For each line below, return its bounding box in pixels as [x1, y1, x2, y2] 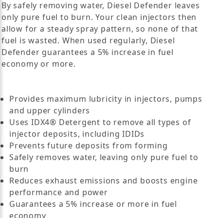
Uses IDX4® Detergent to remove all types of [9, 116, 191, 127]
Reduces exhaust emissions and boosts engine [9, 175, 198, 186]
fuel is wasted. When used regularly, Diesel [1, 35, 175, 46]
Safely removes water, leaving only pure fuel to [9, 151, 199, 163]
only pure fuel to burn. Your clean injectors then [1, 11, 197, 22]
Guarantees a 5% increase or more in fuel [9, 198, 177, 209]
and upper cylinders [9, 105, 91, 116]
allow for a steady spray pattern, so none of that [1, 23, 199, 34]
